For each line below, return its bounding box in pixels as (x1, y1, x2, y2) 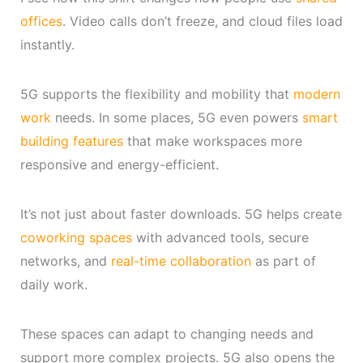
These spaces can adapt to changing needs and (19, 325, 314, 342)
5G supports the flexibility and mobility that (19, 85, 293, 102)
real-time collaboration (110, 252, 251, 269)
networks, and (19, 252, 111, 269)
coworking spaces (19, 228, 132, 246)
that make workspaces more (122, 132, 302, 149)
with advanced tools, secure (131, 228, 309, 246)
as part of (250, 252, 316, 269)
